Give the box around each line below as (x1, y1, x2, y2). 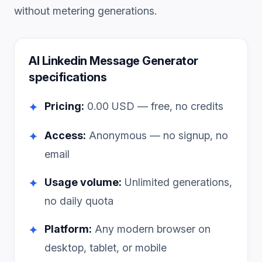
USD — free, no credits (109, 100, 223, 112)
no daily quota (44, 195, 113, 207)
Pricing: (44, 100, 84, 112)
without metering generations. (14, 5, 157, 17)
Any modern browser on (92, 223, 211, 235)
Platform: (44, 223, 92, 235)
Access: (44, 129, 86, 142)
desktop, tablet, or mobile (44, 242, 167, 254)
